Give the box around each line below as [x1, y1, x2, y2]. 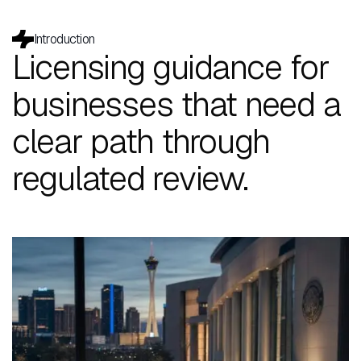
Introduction [34, 31, 95, 48]
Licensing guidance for [12, 45, 330, 89]
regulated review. [12, 156, 248, 200]
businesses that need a [12, 82, 341, 126]
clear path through [12, 119, 270, 163]
